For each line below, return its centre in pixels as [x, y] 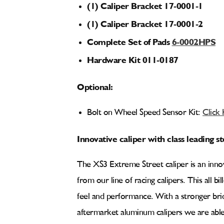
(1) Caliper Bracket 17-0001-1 [145, 4]
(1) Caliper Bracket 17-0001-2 [145, 22]
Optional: [96, 85]
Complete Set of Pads [129, 40]
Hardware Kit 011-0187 [133, 58]
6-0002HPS [193, 40]
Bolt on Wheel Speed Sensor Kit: [145, 112]
